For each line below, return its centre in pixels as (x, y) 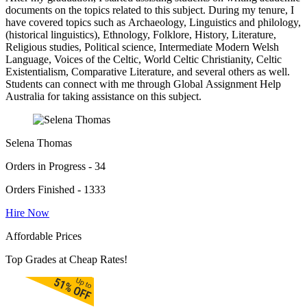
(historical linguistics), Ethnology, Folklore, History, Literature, (141, 35)
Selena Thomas (39, 143)
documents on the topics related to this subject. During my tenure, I (150, 10)
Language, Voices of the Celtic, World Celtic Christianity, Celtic (144, 60)
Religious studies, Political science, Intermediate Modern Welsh (142, 47)
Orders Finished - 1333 (56, 190)
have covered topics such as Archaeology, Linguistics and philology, (153, 23)
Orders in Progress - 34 (56, 167)
